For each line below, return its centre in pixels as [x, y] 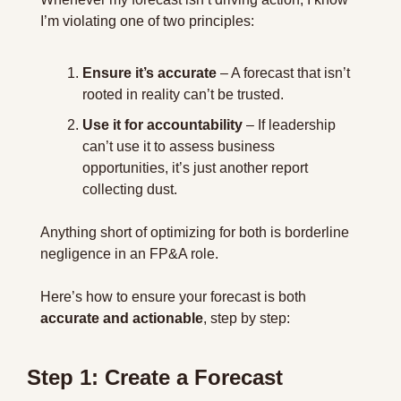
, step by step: [247, 318]
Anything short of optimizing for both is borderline [195, 232]
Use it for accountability [162, 125]
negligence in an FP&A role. [131, 254]
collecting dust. [130, 189]
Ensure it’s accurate [149, 73]
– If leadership [289, 125]
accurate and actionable [122, 318]
